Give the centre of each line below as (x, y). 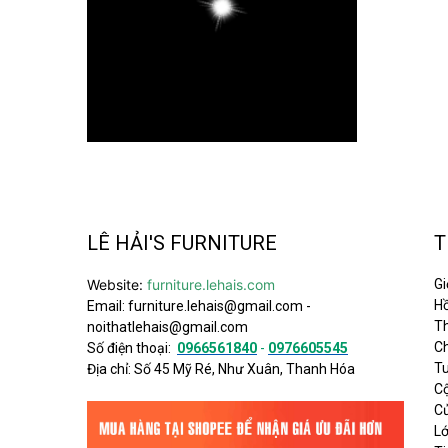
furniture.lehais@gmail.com (215, 306)
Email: (107, 306)
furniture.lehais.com (211, 285)
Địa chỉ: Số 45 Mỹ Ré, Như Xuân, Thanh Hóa (221, 369)
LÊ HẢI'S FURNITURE (182, 243)
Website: (117, 285)
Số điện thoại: (130, 348)
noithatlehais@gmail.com (167, 327)
